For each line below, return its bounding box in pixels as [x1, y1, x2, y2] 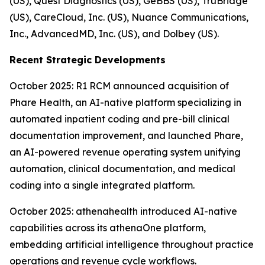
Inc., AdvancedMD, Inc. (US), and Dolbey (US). [9, 28, 219, 40]
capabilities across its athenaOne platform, [9, 222, 206, 234]
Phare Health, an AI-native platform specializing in [9, 96, 241, 108]
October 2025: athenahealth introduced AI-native [9, 205, 237, 217]
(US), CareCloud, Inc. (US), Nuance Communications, [9, 11, 248, 23]
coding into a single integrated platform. [9, 179, 195, 191]
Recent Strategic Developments [9, 54, 166, 66]
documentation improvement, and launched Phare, [9, 130, 243, 141]
